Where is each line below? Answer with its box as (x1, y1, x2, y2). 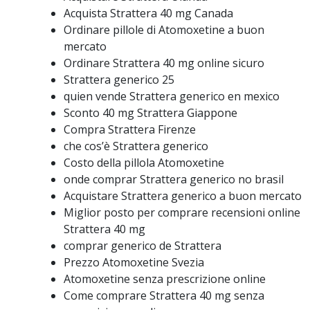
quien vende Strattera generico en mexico (64, 89, 280, 104)
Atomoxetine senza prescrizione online (64, 271, 266, 286)
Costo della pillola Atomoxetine (64, 155, 224, 170)
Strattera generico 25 (64, 72, 174, 87)
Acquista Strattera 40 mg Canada (64, 6, 233, 21)
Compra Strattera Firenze (64, 122, 196, 137)
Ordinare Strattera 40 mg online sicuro (64, 55, 264, 71)
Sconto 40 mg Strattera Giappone (64, 105, 237, 120)
